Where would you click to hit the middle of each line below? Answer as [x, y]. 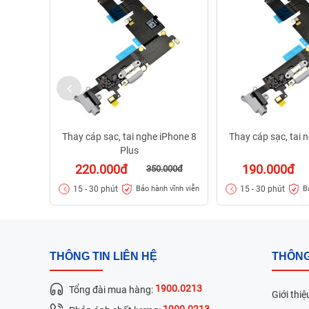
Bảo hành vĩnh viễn [167, 189]
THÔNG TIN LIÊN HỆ [103, 256]
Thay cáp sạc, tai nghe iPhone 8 [129, 136]
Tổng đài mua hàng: [112, 289]
